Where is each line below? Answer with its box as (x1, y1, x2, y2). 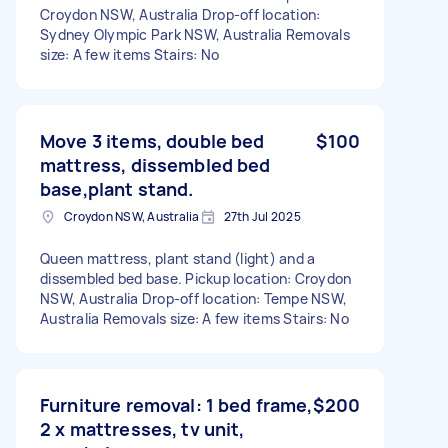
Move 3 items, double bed (40, 128, 265, 153)
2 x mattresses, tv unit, (40, 416, 245, 441)
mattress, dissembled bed (40, 152, 271, 177)
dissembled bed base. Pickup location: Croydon (40, 268, 352, 288)
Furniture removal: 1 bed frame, (40, 392, 313, 417)
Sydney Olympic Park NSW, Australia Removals (40, 24, 350, 44)
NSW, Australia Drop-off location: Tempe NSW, (40, 288, 347, 308)
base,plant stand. (40, 176, 194, 201)
